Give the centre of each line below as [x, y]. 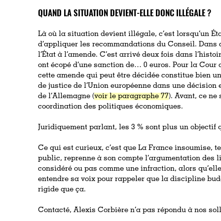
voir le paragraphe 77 [132, 96]
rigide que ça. [62, 189]
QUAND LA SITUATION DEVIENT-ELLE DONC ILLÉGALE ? [125, 12]
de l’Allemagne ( [66, 96]
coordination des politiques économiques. [111, 107]
